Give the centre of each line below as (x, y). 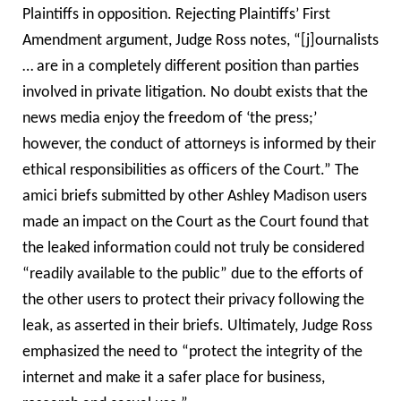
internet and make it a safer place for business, (174, 378)
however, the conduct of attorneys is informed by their (199, 144)
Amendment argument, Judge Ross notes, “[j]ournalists (200, 40)
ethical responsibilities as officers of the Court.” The (191, 170)
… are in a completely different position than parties (191, 66)
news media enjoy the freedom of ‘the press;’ (170, 118)
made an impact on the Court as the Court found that (196, 222)
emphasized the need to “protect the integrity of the (192, 352)
